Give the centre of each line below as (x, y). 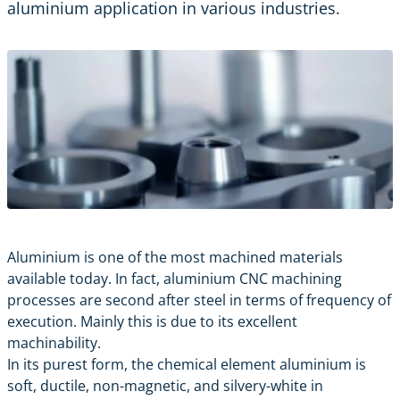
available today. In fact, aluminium (123, 279)
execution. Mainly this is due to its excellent (152, 322)
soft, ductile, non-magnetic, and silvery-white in (165, 386)
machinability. (54, 343)
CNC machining (291, 279)
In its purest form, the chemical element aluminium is (187, 365)
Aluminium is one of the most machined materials (175, 258)
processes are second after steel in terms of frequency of (199, 300)
